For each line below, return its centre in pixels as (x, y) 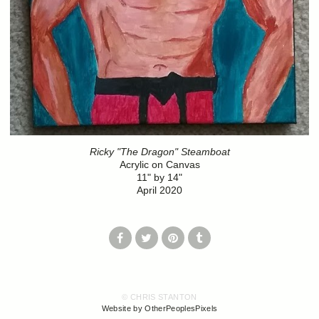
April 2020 (159, 190)
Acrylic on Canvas (159, 164)
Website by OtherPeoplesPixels (159, 309)
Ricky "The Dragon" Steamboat (159, 151)
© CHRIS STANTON (159, 297)
